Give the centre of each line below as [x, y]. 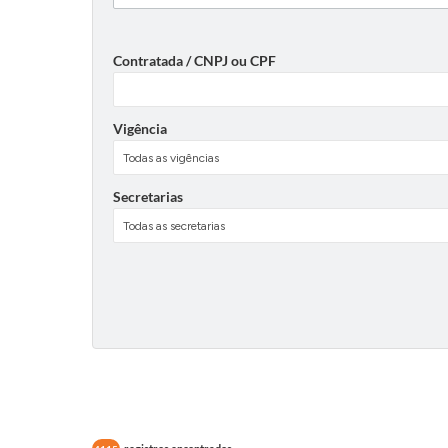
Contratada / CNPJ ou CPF [194, 60]
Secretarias [148, 196]
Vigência [140, 128]
